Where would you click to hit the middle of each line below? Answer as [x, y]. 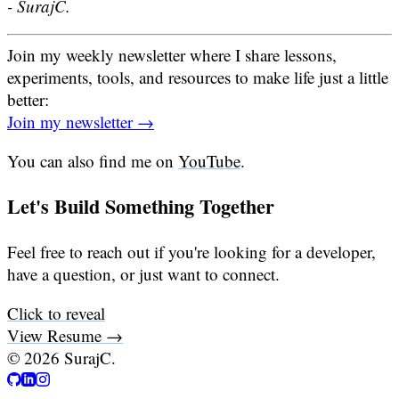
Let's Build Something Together [141, 207]
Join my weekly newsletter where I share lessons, [172, 55]
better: [28, 99]
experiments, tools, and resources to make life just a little [198, 77]
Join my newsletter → [81, 122]
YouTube [209, 161]
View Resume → [65, 336]
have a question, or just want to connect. [143, 274]
